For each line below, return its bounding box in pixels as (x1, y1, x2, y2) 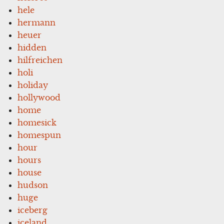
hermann (17, 17, 56, 27)
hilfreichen (17, 54, 63, 65)
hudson (17, 179, 48, 190)
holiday (17, 79, 48, 90)
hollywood (17, 92, 61, 102)
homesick (17, 117, 57, 127)
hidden (17, 42, 47, 52)
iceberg (17, 204, 48, 215)
